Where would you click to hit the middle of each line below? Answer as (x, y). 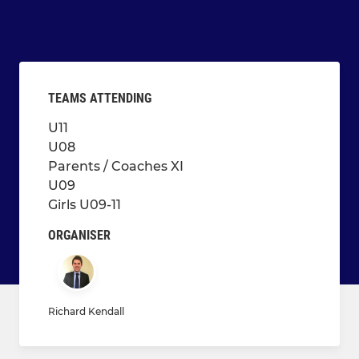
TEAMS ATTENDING (100, 99)
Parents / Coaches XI (116, 167)
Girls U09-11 (85, 205)
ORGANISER (79, 236)
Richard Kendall (86, 312)
